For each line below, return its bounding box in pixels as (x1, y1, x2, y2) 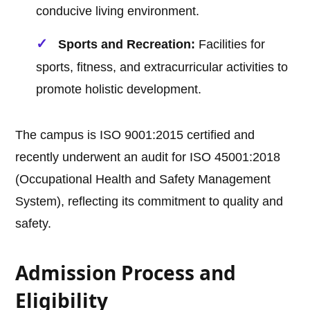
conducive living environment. (36, 4, 200, 19)
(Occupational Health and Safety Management (15, 172, 271, 187)
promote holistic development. (36, 82, 202, 97)
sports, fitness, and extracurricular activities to (36, 60, 289, 75)
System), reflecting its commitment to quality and (15, 194, 284, 209)
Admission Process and (15, 259, 237, 286)
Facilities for (195, 37, 266, 52)
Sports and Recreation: (58, 37, 196, 52)
